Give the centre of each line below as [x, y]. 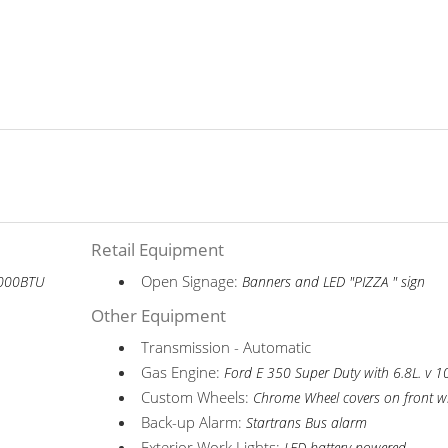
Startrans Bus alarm [307, 423]
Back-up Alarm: [194, 422]
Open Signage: [192, 281]
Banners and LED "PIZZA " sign [334, 282]
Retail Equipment [158, 249]
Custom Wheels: [197, 397]
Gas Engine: [183, 372]
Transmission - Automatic [226, 347]
